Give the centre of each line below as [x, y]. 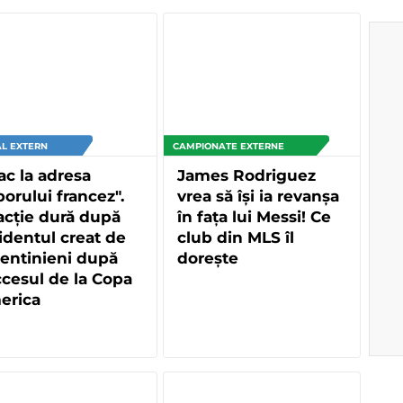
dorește [208, 259]
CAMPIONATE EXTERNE [228, 147]
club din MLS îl [236, 238]
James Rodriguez [246, 176]
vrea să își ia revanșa [258, 197]
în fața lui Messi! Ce [254, 217]
